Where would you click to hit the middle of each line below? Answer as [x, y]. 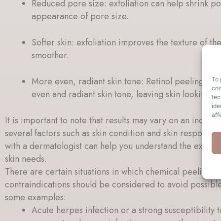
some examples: [36, 197]
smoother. [50, 55]
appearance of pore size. [80, 16]
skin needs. [26, 159]
